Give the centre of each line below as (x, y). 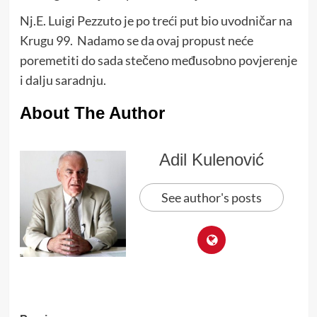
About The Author (92, 113)
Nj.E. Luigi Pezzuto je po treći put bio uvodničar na (156, 20)
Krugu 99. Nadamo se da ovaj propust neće (136, 40)
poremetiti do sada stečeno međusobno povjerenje (158, 60)
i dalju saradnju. (63, 80)
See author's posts (212, 197)
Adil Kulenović (212, 159)
